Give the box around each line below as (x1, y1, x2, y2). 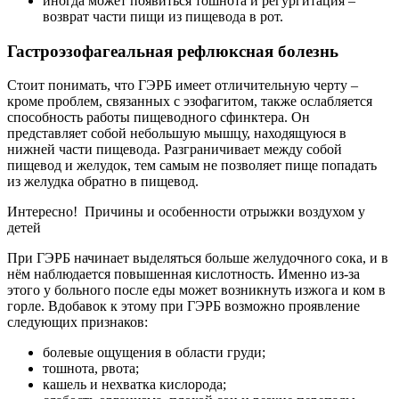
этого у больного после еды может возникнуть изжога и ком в (7, 282, 386, 298)
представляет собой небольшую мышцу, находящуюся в (7, 126, 346, 142)
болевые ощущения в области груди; (43, 345, 265, 361)
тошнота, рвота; (43, 361, 139, 377)
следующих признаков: (7, 314, 148, 330)
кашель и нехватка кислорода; (43, 377, 226, 393)
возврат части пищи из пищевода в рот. (43, 8, 283, 24)
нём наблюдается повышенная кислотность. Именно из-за (7, 266, 360, 282)
